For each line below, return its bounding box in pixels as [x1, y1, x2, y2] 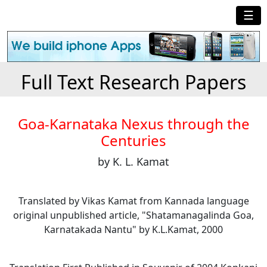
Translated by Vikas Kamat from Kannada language [18, 194, 249, 208]
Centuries [101, 131, 166, 151]
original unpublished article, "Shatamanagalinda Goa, [13, 209, 254, 222]
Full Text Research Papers [21, 69, 246, 95]
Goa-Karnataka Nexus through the [17, 114, 250, 134]
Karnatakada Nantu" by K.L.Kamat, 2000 [44, 223, 223, 237]
